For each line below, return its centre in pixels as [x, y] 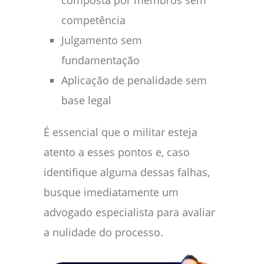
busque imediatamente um [111, 192]
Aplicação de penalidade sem [134, 80]
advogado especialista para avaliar [129, 212]
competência [93, 20]
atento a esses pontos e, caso [117, 152]
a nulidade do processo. [103, 232]
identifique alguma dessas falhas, [127, 172]
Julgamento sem [102, 40]
